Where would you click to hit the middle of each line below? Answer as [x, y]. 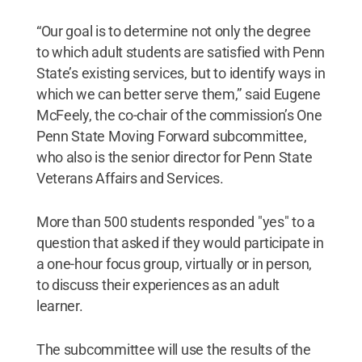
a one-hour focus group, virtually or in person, [174, 264]
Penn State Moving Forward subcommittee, [171, 136]
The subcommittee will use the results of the [173, 349]
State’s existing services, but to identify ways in [181, 73]
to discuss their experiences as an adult [158, 285]
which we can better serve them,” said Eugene [178, 94]
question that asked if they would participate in [180, 243]
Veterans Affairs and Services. [130, 178]
